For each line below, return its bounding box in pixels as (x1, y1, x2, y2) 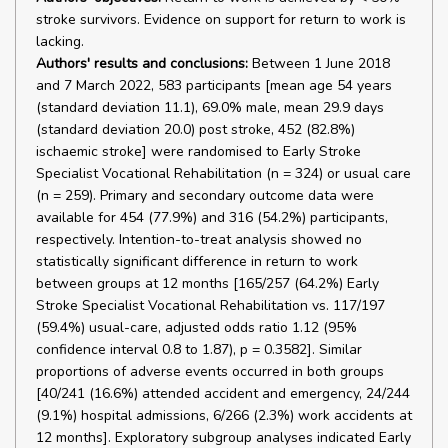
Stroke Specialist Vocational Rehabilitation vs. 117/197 (36, 296, 385, 315)
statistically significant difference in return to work (36, 252, 358, 271)
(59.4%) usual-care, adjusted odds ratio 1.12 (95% (36, 318, 357, 337)
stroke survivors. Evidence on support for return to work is (36, 10, 406, 29)
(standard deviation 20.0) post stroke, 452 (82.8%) (36, 120, 355, 139)
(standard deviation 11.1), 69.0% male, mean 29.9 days (36, 98, 384, 117)
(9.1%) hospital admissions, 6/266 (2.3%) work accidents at (36, 406, 412, 425)
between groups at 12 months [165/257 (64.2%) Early (36, 274, 379, 293)
